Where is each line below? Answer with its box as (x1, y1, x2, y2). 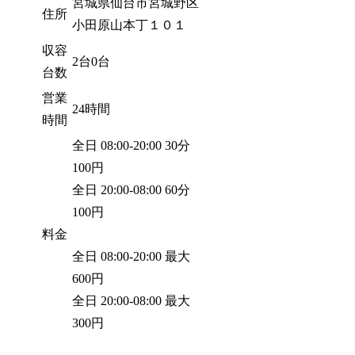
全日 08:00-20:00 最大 (72, 249, 191, 263)
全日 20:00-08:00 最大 (72, 293, 191, 307)
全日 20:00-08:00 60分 (72, 182, 191, 197)
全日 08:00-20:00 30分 (72, 138, 191, 152)
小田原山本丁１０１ (72, 17, 187, 32)
